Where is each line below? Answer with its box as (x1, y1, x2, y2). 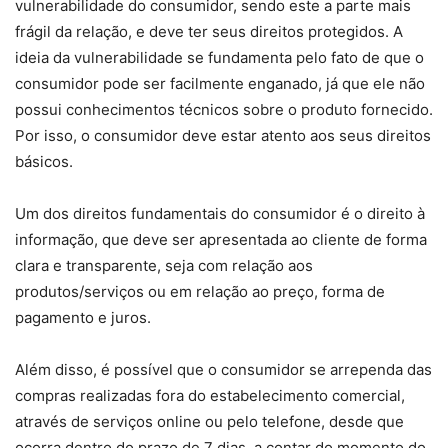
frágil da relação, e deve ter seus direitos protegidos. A (15, 22, 403, 41)
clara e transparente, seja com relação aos (15, 256, 313, 275)
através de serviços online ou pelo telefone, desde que (15, 412, 404, 431)
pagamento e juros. (15, 308, 151, 327)
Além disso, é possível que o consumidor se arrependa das (15, 360, 432, 379)
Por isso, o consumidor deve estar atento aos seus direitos (15, 126, 431, 145)
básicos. (15, 152, 73, 171)
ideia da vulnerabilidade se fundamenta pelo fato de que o (15, 48, 424, 67)
